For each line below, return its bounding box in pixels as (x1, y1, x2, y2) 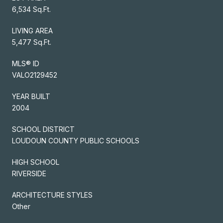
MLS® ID (12, 59, 39, 68)
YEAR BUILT (12, 92, 50, 101)
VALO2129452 (12, 70, 57, 79)
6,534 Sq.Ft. (12, 4, 51, 13)
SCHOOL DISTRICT (12, 124, 75, 133)
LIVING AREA (12, 26, 53, 35)
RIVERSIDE (12, 169, 46, 178)
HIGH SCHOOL (12, 157, 59, 166)
